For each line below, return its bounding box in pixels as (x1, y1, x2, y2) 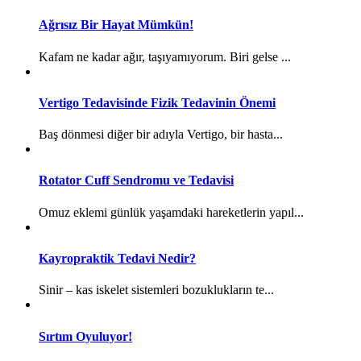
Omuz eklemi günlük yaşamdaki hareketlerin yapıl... (39, 205, 304, 219)
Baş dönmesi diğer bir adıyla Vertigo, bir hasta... (39, 127, 283, 142)
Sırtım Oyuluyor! (39, 329, 132, 343)
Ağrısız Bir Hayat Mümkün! (39, 18, 193, 32)
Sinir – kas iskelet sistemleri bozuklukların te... (39, 283, 274, 297)
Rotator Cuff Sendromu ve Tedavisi (39, 173, 234, 188)
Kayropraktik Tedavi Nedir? (39, 251, 196, 266)
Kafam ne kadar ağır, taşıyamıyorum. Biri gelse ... (39, 49, 291, 64)
